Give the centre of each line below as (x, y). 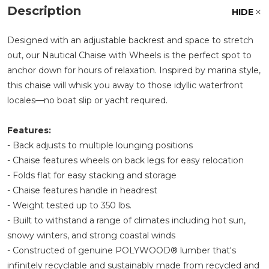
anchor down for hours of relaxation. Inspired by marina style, (134, 70)
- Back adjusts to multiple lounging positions (100, 145)
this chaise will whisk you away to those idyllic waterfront (125, 85)
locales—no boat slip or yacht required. (87, 100)
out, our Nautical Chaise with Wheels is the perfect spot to (129, 55)
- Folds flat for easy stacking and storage (92, 175)
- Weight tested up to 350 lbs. (69, 205)
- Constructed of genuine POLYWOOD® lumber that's (122, 250)
